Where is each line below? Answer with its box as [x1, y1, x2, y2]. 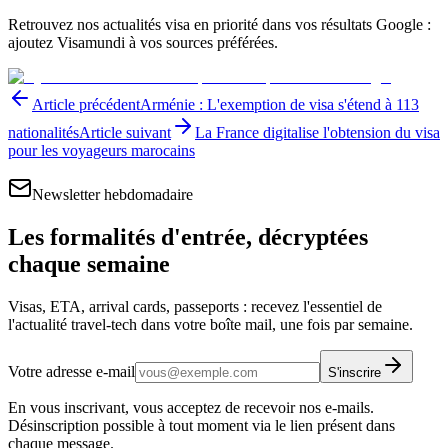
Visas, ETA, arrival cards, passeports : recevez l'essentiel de [8, 297, 382, 315]
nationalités [8, 123, 79, 141]
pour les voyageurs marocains [8, 141, 195, 159]
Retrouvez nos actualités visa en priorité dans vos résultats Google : [8, 15, 431, 33]
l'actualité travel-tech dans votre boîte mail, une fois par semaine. [8, 315, 413, 333]
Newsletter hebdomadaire [32, 185, 193, 203]
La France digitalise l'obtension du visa [195, 123, 440, 141]
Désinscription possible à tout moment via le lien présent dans [8, 416, 395, 434]
